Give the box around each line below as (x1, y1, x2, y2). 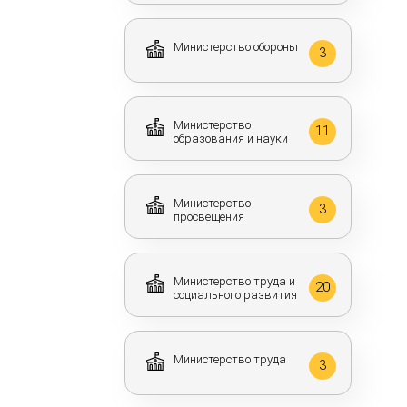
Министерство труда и (174, 274, 295, 288)
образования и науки (174, 132, 288, 145)
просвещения (174, 210, 244, 223)
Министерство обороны (174, 40, 298, 54)
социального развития (174, 288, 297, 302)
